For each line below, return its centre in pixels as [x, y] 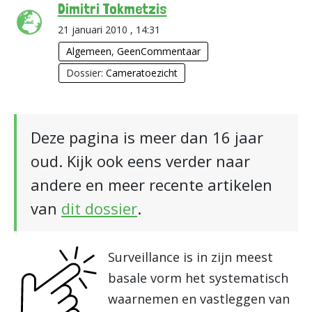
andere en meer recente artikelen [151, 185]
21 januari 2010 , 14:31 [109, 30]
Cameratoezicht [141, 73]
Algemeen [88, 51]
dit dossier [99, 208]
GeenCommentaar [158, 51]
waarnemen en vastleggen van [199, 299]
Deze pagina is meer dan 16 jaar [147, 137]
